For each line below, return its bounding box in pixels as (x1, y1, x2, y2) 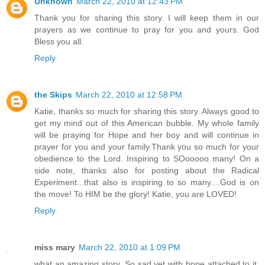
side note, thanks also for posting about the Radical (34, 165, 259, 175)
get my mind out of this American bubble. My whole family (34, 118, 259, 128)
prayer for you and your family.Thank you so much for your (34, 141, 259, 151)
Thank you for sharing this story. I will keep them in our (34, 12, 259, 22)
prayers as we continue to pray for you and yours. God (34, 24, 259, 34)
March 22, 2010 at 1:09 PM (79, 242, 180, 252)
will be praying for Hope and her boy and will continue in (34, 130, 259, 140)
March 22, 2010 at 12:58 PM (76, 89, 182, 99)
